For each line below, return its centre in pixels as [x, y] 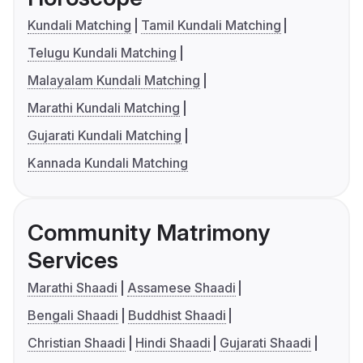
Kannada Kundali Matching [108, 163]
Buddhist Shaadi [177, 316]
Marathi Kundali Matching [104, 108]
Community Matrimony [149, 233]
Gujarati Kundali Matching [105, 136]
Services [73, 261]
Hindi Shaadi [173, 343]
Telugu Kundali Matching [102, 53]
